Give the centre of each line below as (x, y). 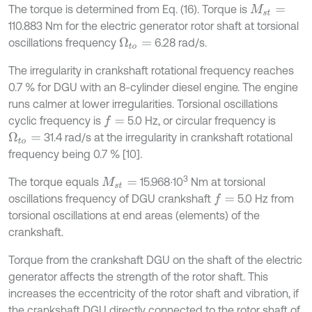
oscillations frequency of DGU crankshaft (111, 198)
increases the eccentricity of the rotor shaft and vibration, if (154, 293)
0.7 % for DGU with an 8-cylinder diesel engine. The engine (153, 87)
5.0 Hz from (265, 198)
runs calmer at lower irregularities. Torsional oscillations (143, 103)
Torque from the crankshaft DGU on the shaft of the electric (155, 259)
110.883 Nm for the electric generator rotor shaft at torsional (154, 25)
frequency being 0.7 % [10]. (75, 154)
